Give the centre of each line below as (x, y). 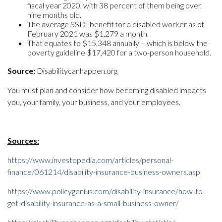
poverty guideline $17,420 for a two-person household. (119, 52)
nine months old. (54, 14)
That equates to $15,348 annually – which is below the (117, 43)
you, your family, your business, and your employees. (94, 102)
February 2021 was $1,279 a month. (88, 33)
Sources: (23, 140)
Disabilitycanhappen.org (76, 70)
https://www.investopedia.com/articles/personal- (90, 160)
